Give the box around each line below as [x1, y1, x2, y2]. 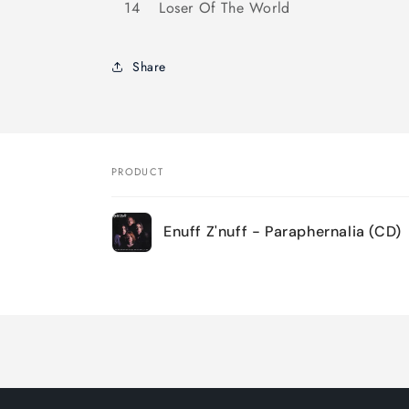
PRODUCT [111, 164, 164, 179]
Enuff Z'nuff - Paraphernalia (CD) [163, 221, 402, 241]
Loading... [110, 292, 179, 313]
